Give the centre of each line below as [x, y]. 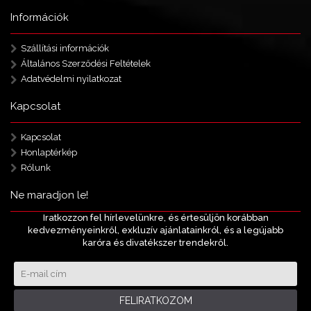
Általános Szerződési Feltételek [86, 64]
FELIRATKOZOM [155, 301]
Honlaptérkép [49, 153]
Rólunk [36, 168]
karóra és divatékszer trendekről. [155, 243]
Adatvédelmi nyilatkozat [71, 79]
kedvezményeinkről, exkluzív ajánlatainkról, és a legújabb [155, 230]
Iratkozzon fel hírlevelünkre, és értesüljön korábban [155, 218]
